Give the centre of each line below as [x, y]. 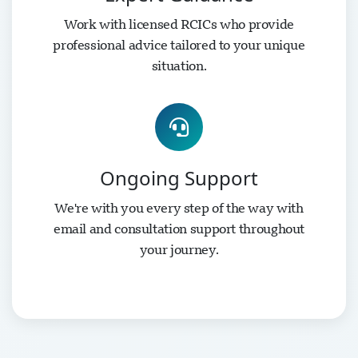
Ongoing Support [179, 178]
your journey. [179, 249]
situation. [179, 66]
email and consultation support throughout [179, 229]
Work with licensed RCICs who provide [179, 24]
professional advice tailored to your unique [179, 45]
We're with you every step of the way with [179, 208]
